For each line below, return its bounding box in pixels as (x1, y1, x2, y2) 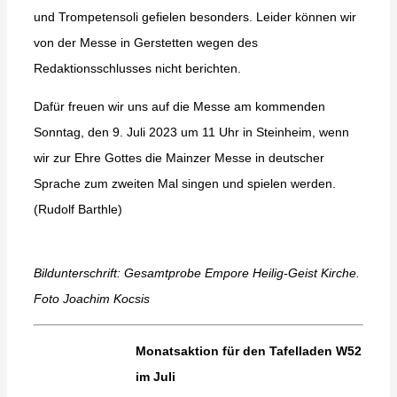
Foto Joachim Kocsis (33, 292, 150, 307)
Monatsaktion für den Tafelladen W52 (135, 344, 362, 359)
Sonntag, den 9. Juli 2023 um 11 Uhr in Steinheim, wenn (33, 125, 349, 140)
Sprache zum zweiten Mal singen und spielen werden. (33, 176, 336, 191)
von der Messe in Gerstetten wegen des (33, 35, 258, 51)
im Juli (135, 370, 175, 385)
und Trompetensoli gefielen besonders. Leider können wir (33, 10, 356, 25)
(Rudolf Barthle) (33, 202, 122, 217)
